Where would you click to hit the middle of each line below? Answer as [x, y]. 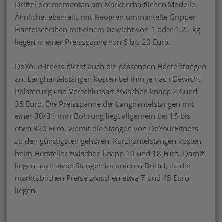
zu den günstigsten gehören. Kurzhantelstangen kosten [108, 140]
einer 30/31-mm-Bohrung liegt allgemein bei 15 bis [103, 116]
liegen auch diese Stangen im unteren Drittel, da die [103, 165]
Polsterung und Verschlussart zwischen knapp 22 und [106, 91]
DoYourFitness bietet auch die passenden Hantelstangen [111, 66]
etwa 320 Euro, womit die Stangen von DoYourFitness [107, 128]
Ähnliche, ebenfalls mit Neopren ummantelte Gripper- [107, 17]
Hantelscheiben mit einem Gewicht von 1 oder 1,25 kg [108, 29]
